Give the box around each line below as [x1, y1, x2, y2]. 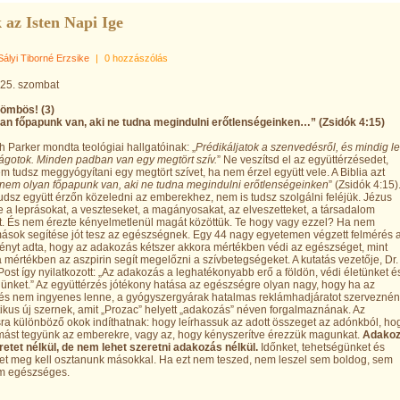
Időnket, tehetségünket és [258, 341, 385, 354]
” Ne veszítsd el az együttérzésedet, [217, 154, 388, 166]
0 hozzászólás [104, 53, 168, 63]
